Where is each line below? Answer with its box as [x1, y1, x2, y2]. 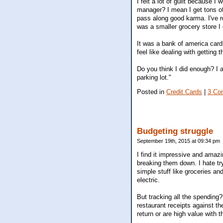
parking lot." [137, 73, 171, 81]
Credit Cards [166, 88, 202, 96]
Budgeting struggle [137, 126, 213, 136]
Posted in [137, 88, 166, 96]
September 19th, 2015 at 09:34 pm [137, 138, 220, 144]
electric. [137, 176, 160, 184]
